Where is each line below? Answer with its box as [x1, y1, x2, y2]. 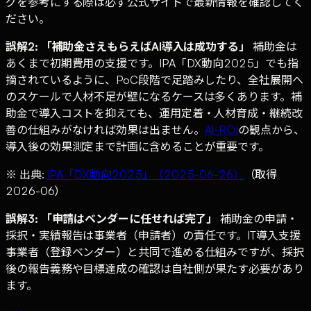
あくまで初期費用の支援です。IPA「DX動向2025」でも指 [6, 56, 299, 70]
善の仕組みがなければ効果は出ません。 [6, 122, 205, 137]
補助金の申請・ [217, 211, 298, 226]
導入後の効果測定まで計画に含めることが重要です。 [6, 139, 270, 153]
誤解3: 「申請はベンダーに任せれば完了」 [6, 211, 218, 226]
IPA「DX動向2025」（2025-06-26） [47, 167, 244, 181]
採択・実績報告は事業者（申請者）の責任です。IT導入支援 [6, 228, 301, 242]
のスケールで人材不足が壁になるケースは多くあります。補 [6, 89, 302, 103]
